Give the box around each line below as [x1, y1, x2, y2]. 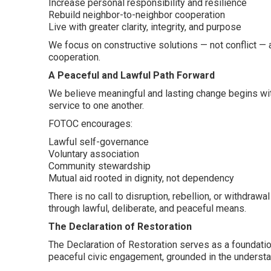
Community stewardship [48, 160, 151, 172]
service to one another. [48, 100, 144, 112]
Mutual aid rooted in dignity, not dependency [48, 172, 234, 184]
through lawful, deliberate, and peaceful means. [48, 203, 246, 215]
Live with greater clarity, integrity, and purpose [48, 21, 241, 33]
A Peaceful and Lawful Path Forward [48, 70, 215, 82]
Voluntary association [48, 148, 139, 160]
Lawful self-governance [48, 136, 149, 148]
